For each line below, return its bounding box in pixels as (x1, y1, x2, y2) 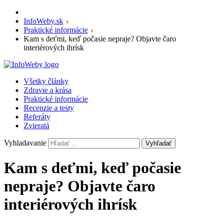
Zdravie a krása (24, 86, 72, 94)
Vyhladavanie (4, 139, 46, 147)
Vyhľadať (146, 140, 172, 147)
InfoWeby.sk (24, 17, 63, 25)
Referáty (24, 112, 50, 121)
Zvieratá (24, 121, 49, 130)
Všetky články (24, 77, 69, 85)
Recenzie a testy (24, 104, 74, 112)
